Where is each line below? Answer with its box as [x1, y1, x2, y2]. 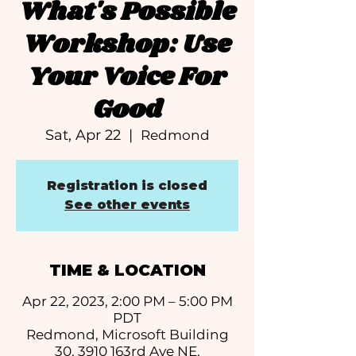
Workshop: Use [23, 26, 231, 64]
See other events [64, 197, 190, 212]
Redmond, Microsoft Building [25, 327, 229, 342]
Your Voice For [28, 59, 226, 96]
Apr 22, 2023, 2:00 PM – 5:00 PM [21, 293, 233, 309]
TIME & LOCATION [48, 261, 206, 280]
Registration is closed [47, 178, 207, 193]
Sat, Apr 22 [44, 126, 121, 144]
